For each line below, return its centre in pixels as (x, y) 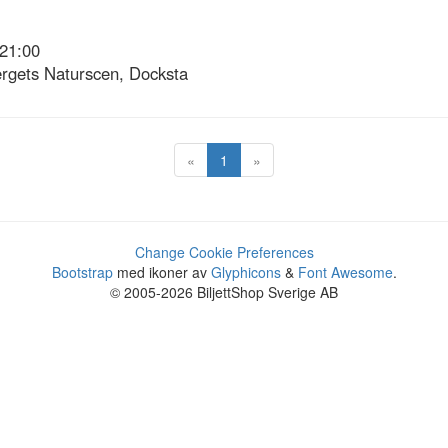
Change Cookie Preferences (224, 252)
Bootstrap (82, 272)
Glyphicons (245, 272)
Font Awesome (345, 272)
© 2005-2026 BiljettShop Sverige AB (224, 292)
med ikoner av (161, 272)
